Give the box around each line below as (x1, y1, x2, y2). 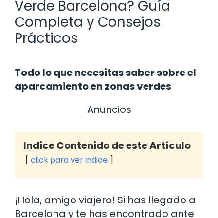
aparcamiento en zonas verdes (15, 79, 171, 93)
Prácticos (15, 28, 78, 48)
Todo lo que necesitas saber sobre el (15, 65, 196, 79)
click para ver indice (31, 154, 108, 165)
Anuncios (87, 102, 131, 116)
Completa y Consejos (15, 12, 161, 32)
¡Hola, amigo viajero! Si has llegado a (15, 193, 196, 207)
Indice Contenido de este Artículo (23, 138, 191, 152)
